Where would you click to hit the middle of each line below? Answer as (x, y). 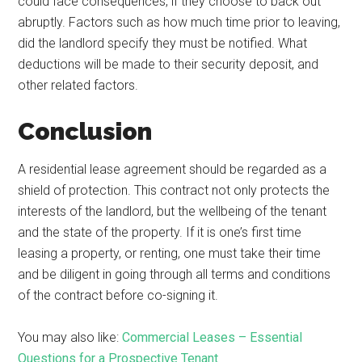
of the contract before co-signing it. (120, 295)
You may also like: (70, 337)
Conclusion (88, 131)
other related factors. (78, 85)
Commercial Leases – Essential (213, 337)
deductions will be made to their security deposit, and (168, 64)
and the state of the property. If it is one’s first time (160, 232)
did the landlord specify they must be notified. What (163, 43)
